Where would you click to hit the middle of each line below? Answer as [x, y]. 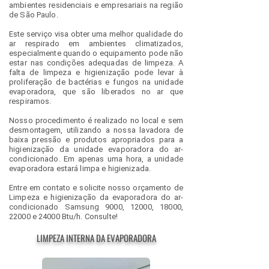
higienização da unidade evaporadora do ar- [96, 149]
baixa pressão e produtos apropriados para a [96, 140]
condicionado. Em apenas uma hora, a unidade [96, 159]
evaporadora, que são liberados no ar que [96, 92]
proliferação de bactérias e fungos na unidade [96, 82]
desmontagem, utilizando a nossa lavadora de [96, 130]
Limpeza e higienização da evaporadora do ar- [96, 197]
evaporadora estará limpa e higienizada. [80, 168]
